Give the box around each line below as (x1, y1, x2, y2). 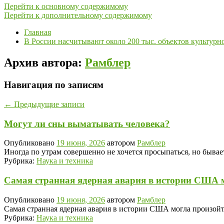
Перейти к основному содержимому (4, 2, 128, 11)
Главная (24, 28, 51, 37)
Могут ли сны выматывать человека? (4, 118, 170, 129)
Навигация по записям (4, 79, 103, 90)
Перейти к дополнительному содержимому (4, 11, 152, 20)
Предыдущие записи (12, 99, 84, 108)
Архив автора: (4, 56, 85, 69)
